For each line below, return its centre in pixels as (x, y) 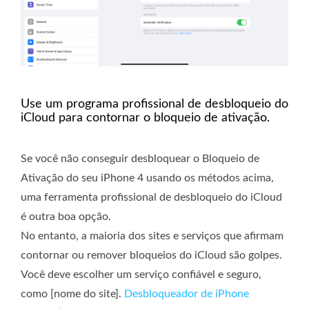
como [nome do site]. (72, 293)
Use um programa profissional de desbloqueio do (154, 104)
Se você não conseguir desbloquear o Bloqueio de (140, 158)
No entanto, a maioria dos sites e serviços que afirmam (152, 236)
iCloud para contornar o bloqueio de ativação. (145, 118)
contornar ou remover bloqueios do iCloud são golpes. (151, 255)
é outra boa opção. (66, 216)
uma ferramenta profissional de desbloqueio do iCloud (151, 197)
